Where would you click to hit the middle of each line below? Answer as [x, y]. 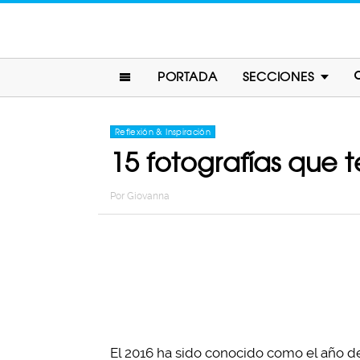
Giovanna [148, 196]
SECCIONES [278, 77]
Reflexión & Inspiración [163, 132]
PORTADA [187, 77]
